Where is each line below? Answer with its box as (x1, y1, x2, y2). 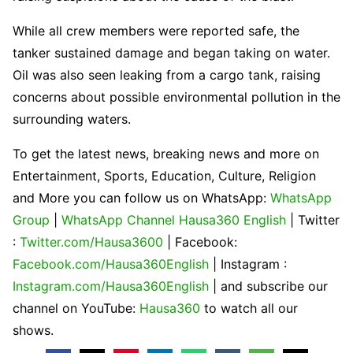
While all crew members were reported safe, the (13, 23, 299, 39)
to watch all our (204, 300, 298, 317)
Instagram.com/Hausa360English (13, 278, 213, 295)
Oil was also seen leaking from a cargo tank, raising (13, 67, 321, 84)
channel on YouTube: (13, 300, 139, 317)
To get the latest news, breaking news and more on (13, 146, 319, 162)
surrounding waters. (13, 111, 131, 128)
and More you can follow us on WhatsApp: (13, 190, 270, 206)
